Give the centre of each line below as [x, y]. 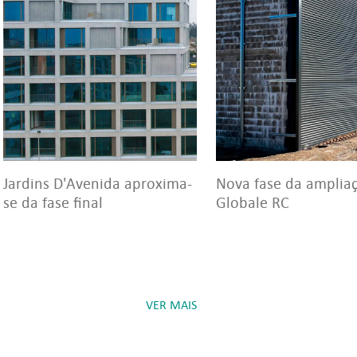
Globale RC [253, 202]
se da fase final [53, 202]
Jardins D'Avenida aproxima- [98, 183]
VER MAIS [171, 305]
